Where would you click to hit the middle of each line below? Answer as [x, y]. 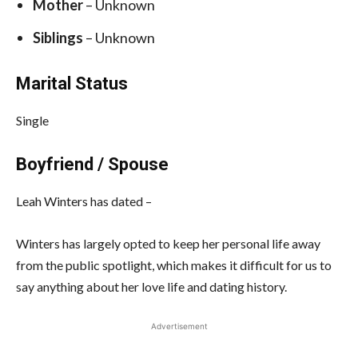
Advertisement [179, 326]
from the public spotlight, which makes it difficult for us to [174, 265]
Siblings [59, 37]
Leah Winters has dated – [84, 201]
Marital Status [72, 83]
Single [32, 120]
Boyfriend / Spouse [92, 164]
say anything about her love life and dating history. [151, 286]
